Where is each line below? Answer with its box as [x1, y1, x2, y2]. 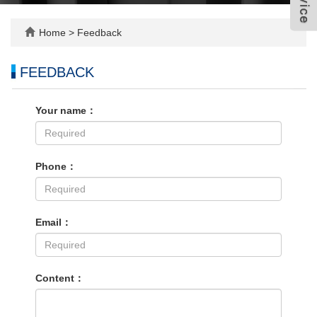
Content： [35, 272, 84, 284]
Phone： [35, 161, 76, 172]
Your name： [35, 105, 96, 116]
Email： [35, 217, 71, 228]
